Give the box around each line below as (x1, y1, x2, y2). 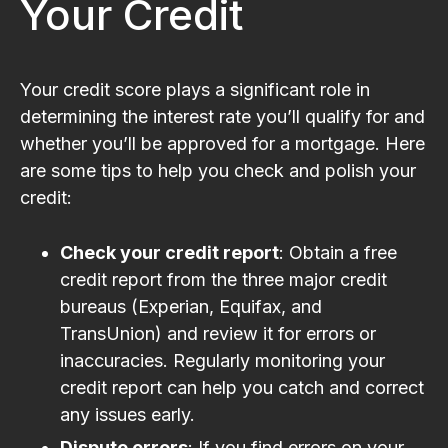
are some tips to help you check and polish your (20, 159, 416, 181)
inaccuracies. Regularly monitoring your (60, 349, 385, 371)
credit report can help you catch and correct (60, 376, 424, 398)
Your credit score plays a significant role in (20, 78, 370, 100)
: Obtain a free (279, 241, 397, 263)
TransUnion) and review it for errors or (60, 322, 376, 344)
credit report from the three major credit (60, 268, 387, 290)
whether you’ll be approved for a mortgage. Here (20, 132, 425, 154)
